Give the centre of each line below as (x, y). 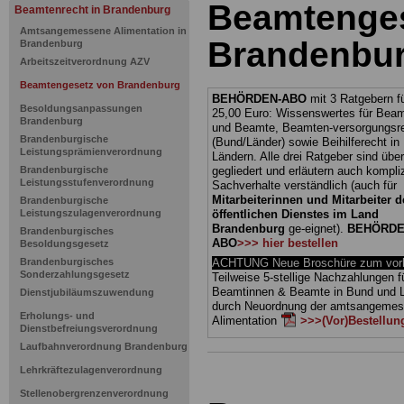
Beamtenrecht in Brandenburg (92, 10)
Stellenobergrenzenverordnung (94, 393)
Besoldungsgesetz (64, 243)
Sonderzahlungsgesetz (75, 274)
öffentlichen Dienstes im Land (295, 215)
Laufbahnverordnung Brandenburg (104, 346)
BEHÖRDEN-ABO (259, 99)
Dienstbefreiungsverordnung (89, 328)
